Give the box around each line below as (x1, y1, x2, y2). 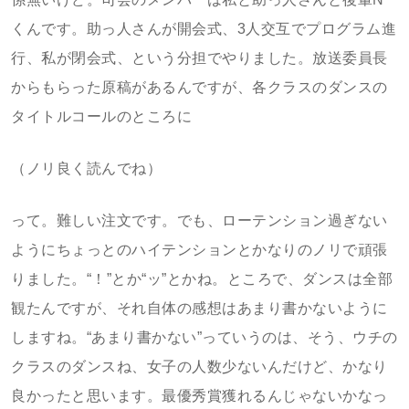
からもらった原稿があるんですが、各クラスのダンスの (11, 79, 388, 95)
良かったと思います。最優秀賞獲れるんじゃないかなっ (11, 388, 388, 404)
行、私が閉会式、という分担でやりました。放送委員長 (11, 50, 388, 66)
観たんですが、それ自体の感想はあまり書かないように (11, 300, 388, 316)
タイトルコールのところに (11, 109, 192, 124)
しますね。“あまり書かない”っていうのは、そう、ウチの (11, 330, 398, 345)
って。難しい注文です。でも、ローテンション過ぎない (11, 213, 388, 228)
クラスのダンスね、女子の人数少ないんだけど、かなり (11, 359, 388, 374)
